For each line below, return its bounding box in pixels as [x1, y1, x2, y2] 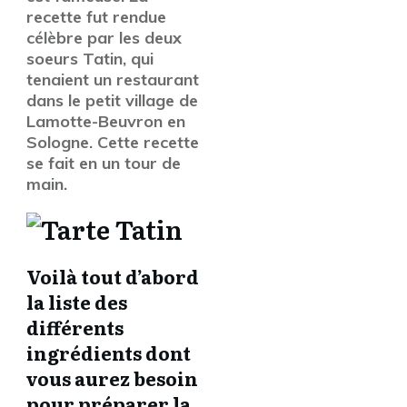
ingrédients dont [26, 339, 191, 366]
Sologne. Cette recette [26, 132, 199, 153]
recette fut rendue [26, 6, 166, 27]
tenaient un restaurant [26, 69, 199, 90]
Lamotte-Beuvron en [26, 111, 185, 132]
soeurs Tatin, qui [26, 48, 154, 69]
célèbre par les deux [26, 27, 182, 48]
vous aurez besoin [26, 364, 198, 392]
